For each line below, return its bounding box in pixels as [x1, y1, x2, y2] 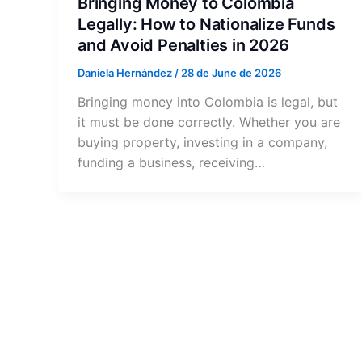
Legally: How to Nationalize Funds [78, 14, 335, 34]
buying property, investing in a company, [78, 134, 327, 151]
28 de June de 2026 [181, 65, 281, 79]
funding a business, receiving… [78, 154, 265, 171]
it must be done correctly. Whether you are [78, 114, 340, 131]
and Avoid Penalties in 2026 [78, 35, 289, 55]
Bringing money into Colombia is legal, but [78, 94, 338, 111]
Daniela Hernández [78, 65, 175, 79]
